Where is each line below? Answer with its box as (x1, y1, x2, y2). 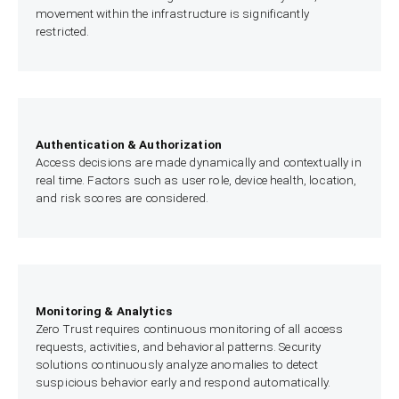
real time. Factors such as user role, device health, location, (36, 174, 357, 188)
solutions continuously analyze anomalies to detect (36, 358, 318, 371)
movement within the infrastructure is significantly (36, 7, 309, 21)
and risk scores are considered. (36, 191, 209, 206)
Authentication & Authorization (36, 138, 223, 152)
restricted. (36, 25, 90, 39)
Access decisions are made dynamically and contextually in (36, 156, 362, 170)
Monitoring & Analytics (36, 305, 172, 318)
